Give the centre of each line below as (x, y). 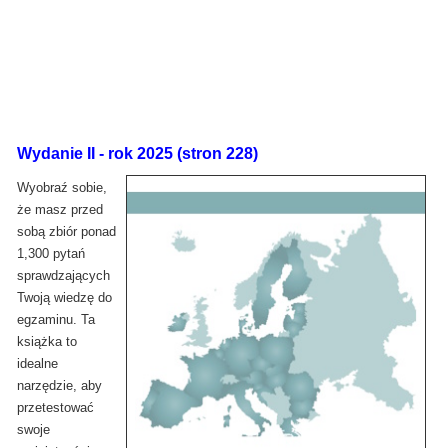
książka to (47, 341)
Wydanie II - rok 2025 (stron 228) (137, 153)
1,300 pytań (51, 253)
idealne (37, 363)
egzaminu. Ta (56, 319)
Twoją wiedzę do (64, 297)
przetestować (55, 407)
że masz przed (60, 209)
